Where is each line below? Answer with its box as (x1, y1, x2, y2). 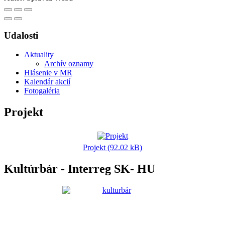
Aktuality (24, 50, 54, 59)
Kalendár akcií (24, 77, 70, 86)
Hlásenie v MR (24, 68, 72, 77)
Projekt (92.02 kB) (83, 143, 142, 152)
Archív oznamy (44, 59, 93, 68)
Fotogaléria (24, 86, 60, 95)
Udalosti (4, 30, 38, 41)
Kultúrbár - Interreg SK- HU (4, 162, 155, 176)
